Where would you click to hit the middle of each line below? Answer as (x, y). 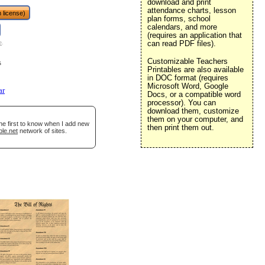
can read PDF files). (182, 43)
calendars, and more (182, 27)
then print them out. (181, 127)
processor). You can (182, 103)
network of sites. (42, 131)
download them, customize (193, 111)
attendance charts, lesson (192, 10)
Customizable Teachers (188, 61)
